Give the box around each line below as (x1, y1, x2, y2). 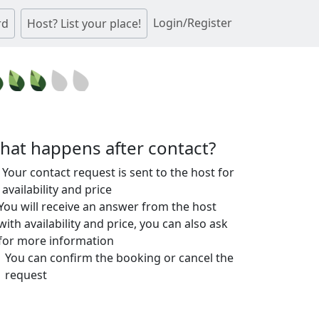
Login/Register (153, 15, 232, 31)
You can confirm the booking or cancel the (5, 250, 234, 266)
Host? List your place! (27, 16, 141, 31)
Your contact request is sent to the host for (2, 164, 235, 180)
